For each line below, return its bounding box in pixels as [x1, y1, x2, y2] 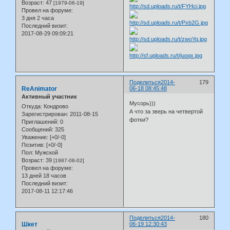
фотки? [129, 117, 149, 123]
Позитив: [22, 142, 45, 148]
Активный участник [22, 93, 77, 100]
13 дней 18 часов [22, 172, 66, 179]
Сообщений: [22, 126, 53, 133]
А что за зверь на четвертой [129, 108, 203, 115]
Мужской [33, 149, 58, 156]
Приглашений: [22, 119, 59, 125]
